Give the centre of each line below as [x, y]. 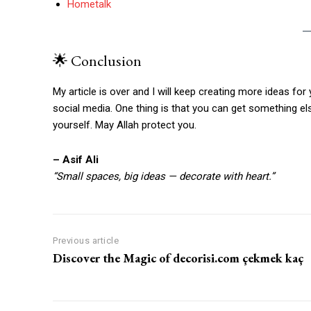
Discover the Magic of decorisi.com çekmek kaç [178, 258]
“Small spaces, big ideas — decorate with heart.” [163, 176]
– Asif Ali [76, 159]
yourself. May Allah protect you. [125, 125]
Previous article [86, 240]
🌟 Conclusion [97, 60]
